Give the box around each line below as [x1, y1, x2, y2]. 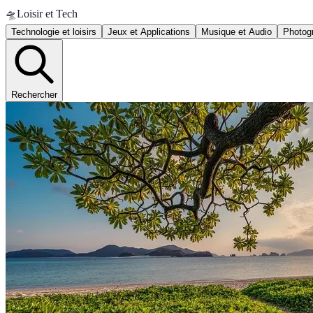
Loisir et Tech [17, 8, 78, 20]
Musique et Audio [201, 27, 272, 37]
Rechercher [11, 89, 57, 100]
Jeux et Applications [108, 27, 190, 37]
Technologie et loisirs [11, 27, 96, 37]
